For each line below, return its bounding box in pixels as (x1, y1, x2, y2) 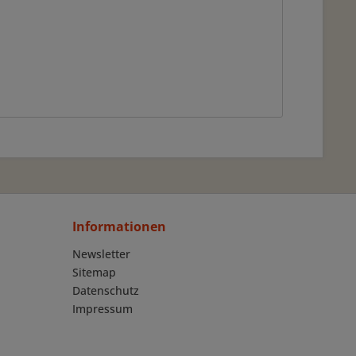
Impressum (72, 301, 133, 316)
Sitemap (72, 265, 116, 280)
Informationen (72, 218, 166, 235)
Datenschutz (72, 283, 139, 298)
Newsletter (72, 246, 130, 261)
